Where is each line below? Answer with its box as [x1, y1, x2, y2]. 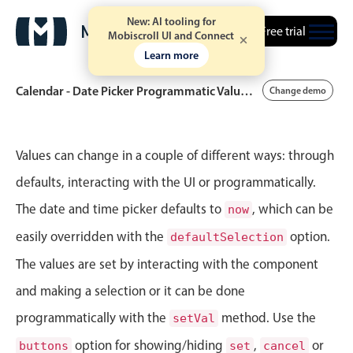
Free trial [260, 24, 306, 39]
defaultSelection [170, 230, 284, 244]
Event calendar [44, 137, 143, 156]
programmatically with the [16, 310, 169, 325]
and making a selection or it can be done [16, 283, 245, 299]
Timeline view [52, 267, 132, 283]
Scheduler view [52, 242, 139, 258]
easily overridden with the [16, 229, 167, 244]
